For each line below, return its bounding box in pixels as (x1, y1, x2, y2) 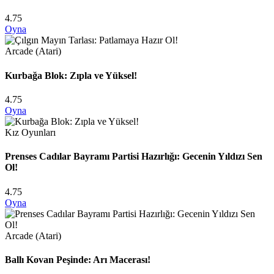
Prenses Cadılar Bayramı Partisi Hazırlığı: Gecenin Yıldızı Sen (5, 151, 262, 162)
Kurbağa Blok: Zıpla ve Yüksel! (5, 70, 137, 81)
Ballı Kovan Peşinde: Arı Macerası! (5, 254, 150, 265)
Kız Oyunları (5, 127, 56, 138)
